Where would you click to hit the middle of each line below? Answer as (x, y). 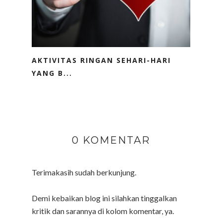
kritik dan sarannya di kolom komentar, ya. (103, 211)
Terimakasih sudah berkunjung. (84, 172)
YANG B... (52, 73)
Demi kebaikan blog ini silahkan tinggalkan (104, 198)
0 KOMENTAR (111, 140)
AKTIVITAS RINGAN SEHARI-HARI (101, 60)
